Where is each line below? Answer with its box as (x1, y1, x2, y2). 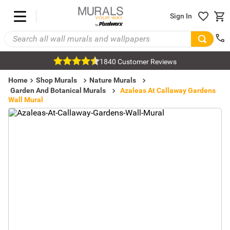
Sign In (170, 12, 192, 21)
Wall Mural (8, 95, 43, 104)
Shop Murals (36, 76, 77, 84)
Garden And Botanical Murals (10, 86, 106, 94)
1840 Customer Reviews (100, 57, 177, 66)
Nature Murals (89, 76, 136, 84)
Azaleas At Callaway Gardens (120, 86, 216, 94)
